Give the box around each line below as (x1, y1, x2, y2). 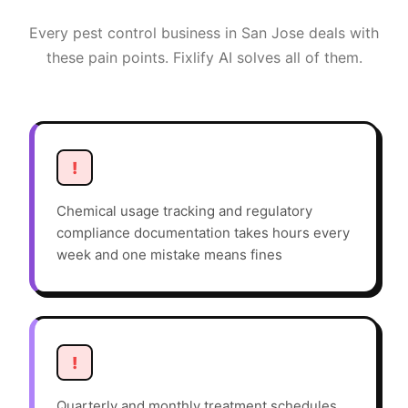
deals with (304, 24, 379, 43)
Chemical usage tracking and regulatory (56, 202, 312, 220)
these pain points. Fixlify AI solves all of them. (46, 48, 362, 67)
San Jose (241, 24, 304, 43)
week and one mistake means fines (56, 246, 282, 264)
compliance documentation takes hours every (56, 224, 350, 242)
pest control (73, 24, 157, 43)
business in (157, 24, 241, 43)
